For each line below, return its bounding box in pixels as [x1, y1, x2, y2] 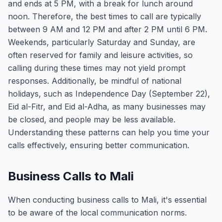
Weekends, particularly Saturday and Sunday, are [8, 37, 195, 47]
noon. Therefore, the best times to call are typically [8, 11, 201, 21]
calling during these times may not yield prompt [8, 63, 185, 73]
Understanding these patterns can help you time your [8, 127, 210, 137]
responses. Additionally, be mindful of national [8, 76, 181, 86]
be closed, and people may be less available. [8, 114, 175, 124]
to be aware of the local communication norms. [8, 208, 187, 218]
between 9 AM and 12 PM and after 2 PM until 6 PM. [8, 24, 207, 34]
